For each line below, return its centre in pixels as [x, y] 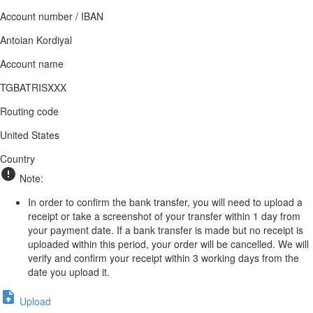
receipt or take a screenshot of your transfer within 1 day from [164, 216]
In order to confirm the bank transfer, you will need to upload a [165, 202]
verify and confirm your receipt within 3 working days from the [163, 258]
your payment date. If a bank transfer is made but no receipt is [166, 230]
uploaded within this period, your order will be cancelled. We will [168, 244]
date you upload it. [69, 272]
